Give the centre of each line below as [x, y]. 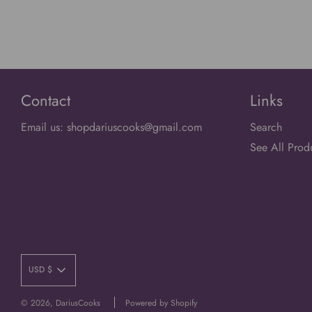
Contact [46, 100]
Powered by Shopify [161, 303]
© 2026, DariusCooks [61, 303]
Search [266, 127]
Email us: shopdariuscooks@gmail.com [111, 127]
